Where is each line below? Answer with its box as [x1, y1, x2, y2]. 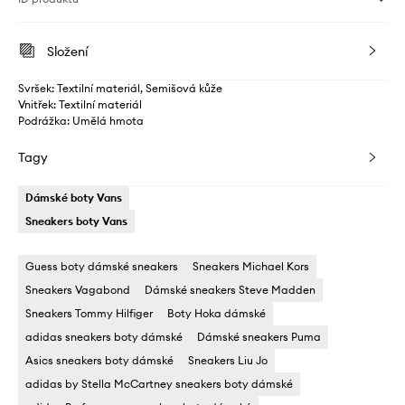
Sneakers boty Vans [25, 214, 127, 229]
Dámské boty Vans [25, 191, 122, 205]
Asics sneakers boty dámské [25, 353, 174, 368]
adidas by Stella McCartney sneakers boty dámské [25, 377, 293, 391]
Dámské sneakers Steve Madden [145, 283, 316, 297]
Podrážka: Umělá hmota [18, 114, 144, 128]
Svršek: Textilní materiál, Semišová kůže [18, 81, 222, 96]
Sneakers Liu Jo [188, 353, 268, 368]
